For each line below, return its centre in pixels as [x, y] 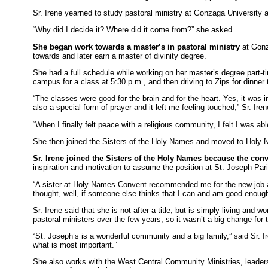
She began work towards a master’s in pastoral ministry [137, 47]
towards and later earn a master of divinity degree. [120, 56]
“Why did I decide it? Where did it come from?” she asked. [134, 30]
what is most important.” [75, 245]
